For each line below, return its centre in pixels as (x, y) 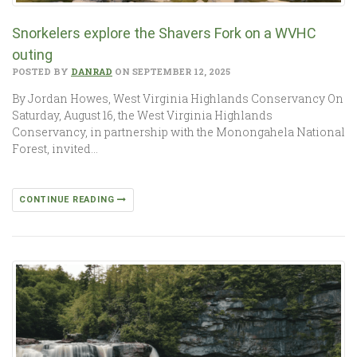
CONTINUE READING (69, 199)
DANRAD (92, 71)
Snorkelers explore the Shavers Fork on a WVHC (164, 33)
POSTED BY (41, 71)
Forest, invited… (55, 148)
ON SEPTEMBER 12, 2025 (171, 71)
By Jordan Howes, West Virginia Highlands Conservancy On (178, 98)
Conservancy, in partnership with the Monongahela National (178, 131)
